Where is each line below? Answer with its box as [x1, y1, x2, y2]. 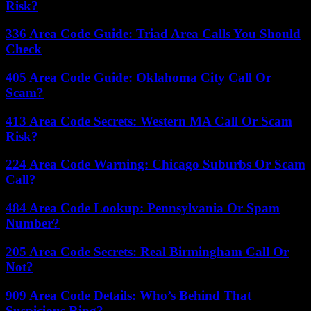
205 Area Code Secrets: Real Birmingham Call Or [6, 244, 289, 259]
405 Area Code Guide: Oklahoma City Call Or [6, 70, 271, 85]
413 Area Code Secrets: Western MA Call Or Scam [6, 113, 292, 128]
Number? [6, 216, 60, 231]
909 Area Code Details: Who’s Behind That [6, 287, 251, 303]
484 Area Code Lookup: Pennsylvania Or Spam [6, 201, 280, 216]
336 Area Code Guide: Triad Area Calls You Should [6, 26, 301, 42]
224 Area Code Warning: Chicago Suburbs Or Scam [6, 157, 305, 172]
